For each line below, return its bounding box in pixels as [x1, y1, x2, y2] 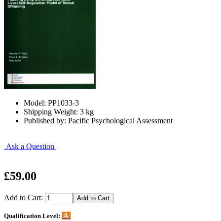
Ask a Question [4, 142, 56, 150]
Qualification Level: [4, 212, 62, 220]
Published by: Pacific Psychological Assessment [24, 116, 173, 125]
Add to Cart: [4, 193, 45, 202]
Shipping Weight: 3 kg [24, 107, 94, 116]
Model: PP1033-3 [24, 98, 79, 107]
